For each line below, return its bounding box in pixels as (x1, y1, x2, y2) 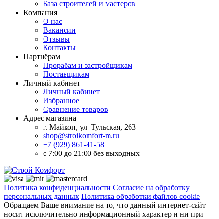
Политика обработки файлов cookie (81, 192, 200, 200)
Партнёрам (23, 52, 60, 61)
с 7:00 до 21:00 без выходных (43, 149, 140, 157)
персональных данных (4, 192, 79, 200)
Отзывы (43, 34, 70, 43)
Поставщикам (43, 69, 89, 78)
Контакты (43, 43, 76, 52)
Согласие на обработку (113, 183, 190, 192)
